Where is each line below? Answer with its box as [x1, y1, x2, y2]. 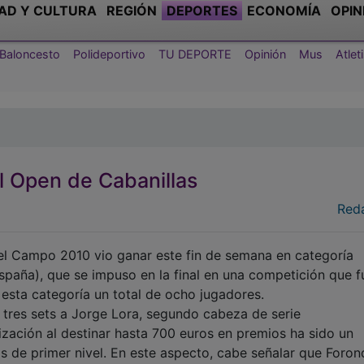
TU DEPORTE [158, 46, 232, 61]
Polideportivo [73, 46, 145, 61]
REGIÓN [106, 2, 157, 19]
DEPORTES [167, 2, 237, 19]
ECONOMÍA [247, 2, 321, 19]
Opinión [245, 46, 286, 61]
